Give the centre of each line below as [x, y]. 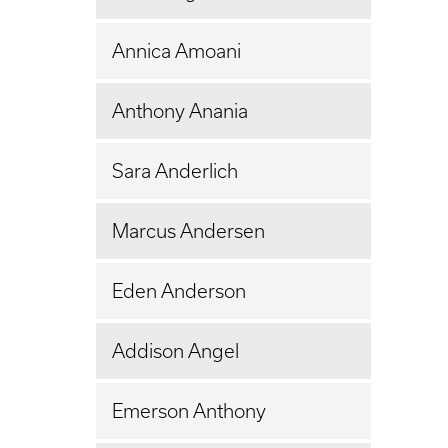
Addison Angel [175, 350]
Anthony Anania [180, 110]
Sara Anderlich [175, 170]
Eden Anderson [179, 290]
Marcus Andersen [188, 230]
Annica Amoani [176, 50]
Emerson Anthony [189, 410]
